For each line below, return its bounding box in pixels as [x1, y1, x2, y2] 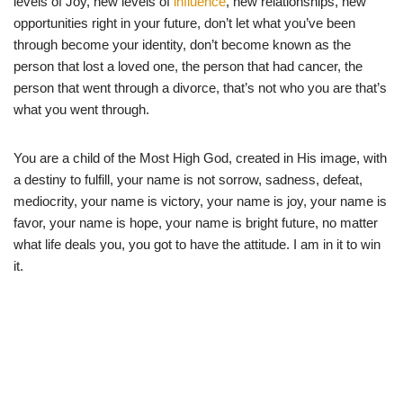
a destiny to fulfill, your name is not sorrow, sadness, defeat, [13, 171, 363, 187]
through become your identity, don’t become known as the [13, 36, 351, 52]
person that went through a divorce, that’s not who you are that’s [13, 79, 387, 95]
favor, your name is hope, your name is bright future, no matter [13, 214, 378, 230]
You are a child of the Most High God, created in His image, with [13, 149, 387, 166]
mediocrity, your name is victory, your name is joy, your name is [13, 193, 387, 209]
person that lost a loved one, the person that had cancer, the [13, 58, 363, 74]
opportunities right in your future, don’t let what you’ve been [13, 14, 355, 31]
